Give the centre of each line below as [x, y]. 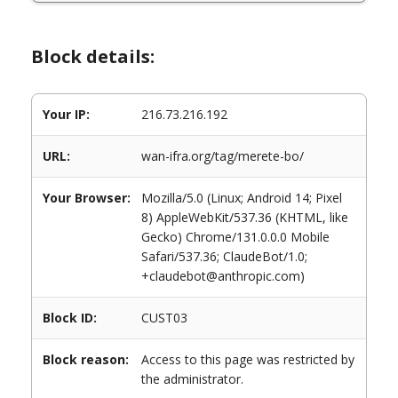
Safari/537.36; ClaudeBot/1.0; [224, 256]
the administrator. [192, 379]
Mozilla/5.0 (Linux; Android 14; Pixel [242, 198]
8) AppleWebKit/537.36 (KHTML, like [245, 217]
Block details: [93, 56]
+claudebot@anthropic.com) [223, 276]
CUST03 [164, 318]
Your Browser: [87, 198]
